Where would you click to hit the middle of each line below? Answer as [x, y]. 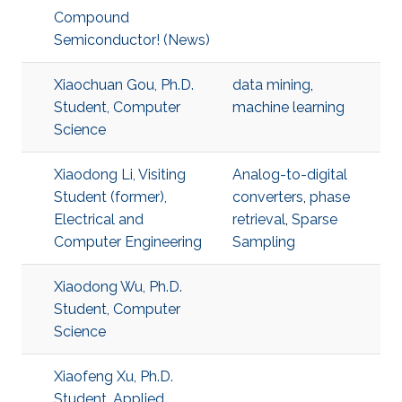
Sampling [264, 242]
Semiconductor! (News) [132, 40]
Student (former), [110, 197]
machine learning [288, 107]
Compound [92, 17]
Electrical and [99, 219]
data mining [271, 85]
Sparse [315, 219]
